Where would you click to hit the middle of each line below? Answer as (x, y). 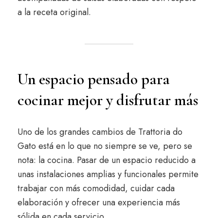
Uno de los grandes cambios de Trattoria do (100, 132)
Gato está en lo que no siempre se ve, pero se (105, 146)
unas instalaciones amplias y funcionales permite (108, 174)
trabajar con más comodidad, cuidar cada (96, 188)
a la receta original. (54, 12)
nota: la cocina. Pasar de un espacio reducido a (106, 160)
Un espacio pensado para (93, 79)
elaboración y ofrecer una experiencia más (99, 202)
